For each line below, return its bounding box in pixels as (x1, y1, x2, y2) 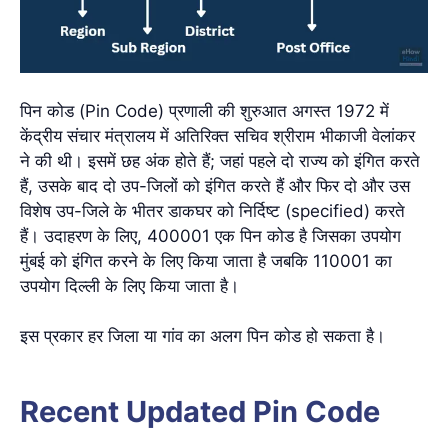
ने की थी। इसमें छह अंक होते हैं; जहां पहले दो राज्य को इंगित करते (20, 150, 420, 171)
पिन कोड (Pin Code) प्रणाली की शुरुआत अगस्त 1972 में (20, 100, 389, 121)
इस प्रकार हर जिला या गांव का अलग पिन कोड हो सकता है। (20, 326, 385, 346)
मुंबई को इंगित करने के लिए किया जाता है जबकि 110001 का (20, 250, 392, 271)
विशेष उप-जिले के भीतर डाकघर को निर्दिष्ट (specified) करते (20, 200, 405, 221)
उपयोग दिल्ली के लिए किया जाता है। (20, 275, 239, 296)
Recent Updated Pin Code (20, 393, 380, 429)
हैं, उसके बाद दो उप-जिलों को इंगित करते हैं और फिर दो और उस (20, 175, 410, 196)
